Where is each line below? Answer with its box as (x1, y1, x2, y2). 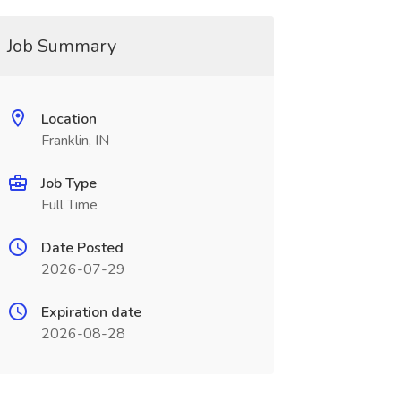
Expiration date (40, 303, 141, 322)
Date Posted (40, 238, 124, 258)
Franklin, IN (40, 131, 109, 150)
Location (40, 109, 97, 129)
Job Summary (6, 34, 116, 58)
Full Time (40, 195, 98, 215)
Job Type (40, 174, 97, 193)
